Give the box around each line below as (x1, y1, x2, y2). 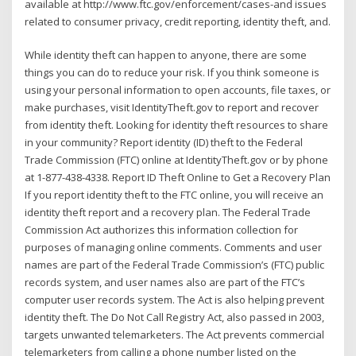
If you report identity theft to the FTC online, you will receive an (25, 188, 324, 203)
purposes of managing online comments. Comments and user (25, 240, 323, 255)
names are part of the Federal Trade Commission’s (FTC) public (25, 257, 325, 273)
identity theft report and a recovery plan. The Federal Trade (25, 205, 311, 220)
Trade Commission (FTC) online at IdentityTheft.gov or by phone (25, 153, 329, 168)
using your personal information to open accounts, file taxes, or (25, 83, 331, 98)
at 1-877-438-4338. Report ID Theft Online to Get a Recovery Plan (25, 170, 331, 185)
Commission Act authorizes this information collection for (25, 222, 299, 238)
